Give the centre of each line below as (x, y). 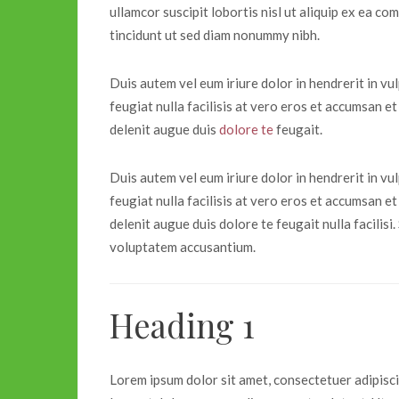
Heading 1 (182, 325)
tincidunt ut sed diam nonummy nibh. (215, 34)
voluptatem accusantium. (183, 247)
